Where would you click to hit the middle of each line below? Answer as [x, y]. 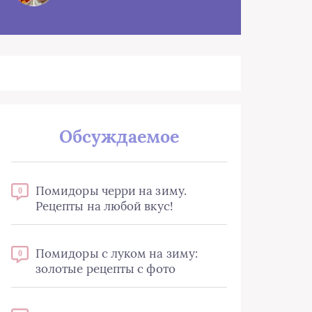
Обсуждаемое [119, 136]
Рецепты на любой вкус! [104, 206]
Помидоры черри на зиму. [111, 191]
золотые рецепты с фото [106, 269]
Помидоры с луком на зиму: [117, 253]
